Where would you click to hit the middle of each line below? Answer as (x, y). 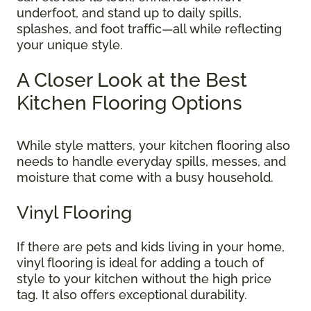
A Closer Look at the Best (132, 81)
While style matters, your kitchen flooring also (153, 146)
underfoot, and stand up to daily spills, (129, 13)
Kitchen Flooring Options (132, 103)
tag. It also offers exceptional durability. (134, 295)
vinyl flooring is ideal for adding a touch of (140, 263)
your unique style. (72, 45)
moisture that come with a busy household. (147, 178)
